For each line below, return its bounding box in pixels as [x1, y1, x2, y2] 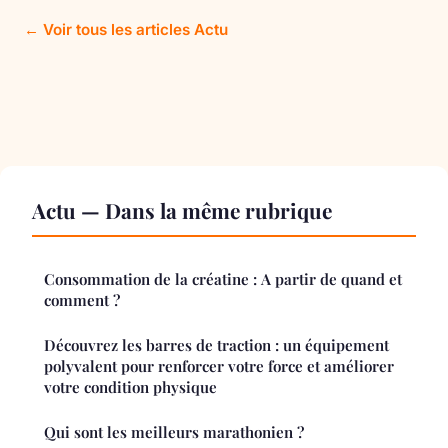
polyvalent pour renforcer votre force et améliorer [44, 356, 394, 377]
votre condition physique [44, 377, 217, 398]
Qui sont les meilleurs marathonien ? [44, 422, 304, 443]
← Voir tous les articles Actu [24, 20, 228, 40]
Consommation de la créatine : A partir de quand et [44, 269, 402, 290]
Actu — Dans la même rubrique [32, 196, 332, 225]
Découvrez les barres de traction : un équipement [44, 335, 389, 356]
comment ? [44, 290, 120, 311]
